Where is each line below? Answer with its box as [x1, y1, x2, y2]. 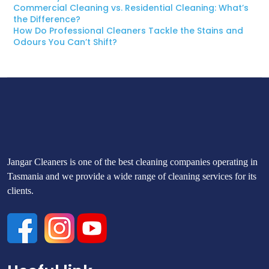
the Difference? [13, 13, 80, 25]
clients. [7, 185, 34, 196]
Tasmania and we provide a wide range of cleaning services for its [7, 171, 256, 181]
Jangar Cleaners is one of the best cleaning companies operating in [7, 156, 258, 167]
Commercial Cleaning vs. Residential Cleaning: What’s [13, 1, 249, 14]
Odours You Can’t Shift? [13, 35, 117, 48]
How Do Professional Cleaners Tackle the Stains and [13, 24, 243, 37]
